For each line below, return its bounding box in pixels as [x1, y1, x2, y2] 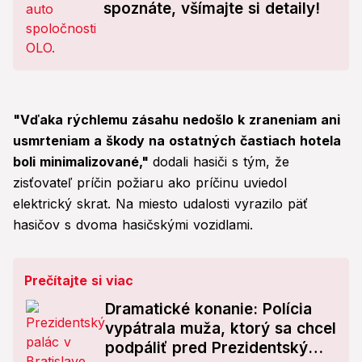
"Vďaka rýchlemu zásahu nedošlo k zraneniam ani [13, 112, 340, 128]
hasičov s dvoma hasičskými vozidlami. [13, 217, 253, 234]
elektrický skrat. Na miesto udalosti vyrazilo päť [13, 196, 308, 213]
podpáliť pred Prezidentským [105, 339, 322, 358]
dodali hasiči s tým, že [153, 154, 289, 170]
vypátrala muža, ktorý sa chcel [105, 319, 336, 339]
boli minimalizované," [13, 154, 153, 170]
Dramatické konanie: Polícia [105, 300, 312, 319]
